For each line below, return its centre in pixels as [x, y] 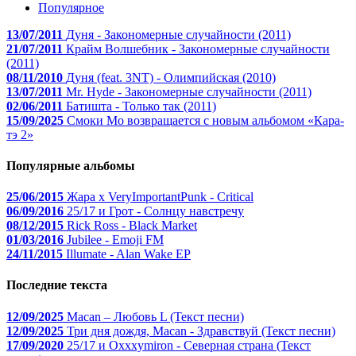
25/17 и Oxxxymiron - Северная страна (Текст [189, 345]
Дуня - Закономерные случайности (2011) [178, 34]
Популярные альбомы [71, 165]
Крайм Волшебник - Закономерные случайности [198, 48]
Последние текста [57, 285]
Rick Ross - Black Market [132, 226]
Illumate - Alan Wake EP [128, 254]
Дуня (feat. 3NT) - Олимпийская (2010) [171, 77]
